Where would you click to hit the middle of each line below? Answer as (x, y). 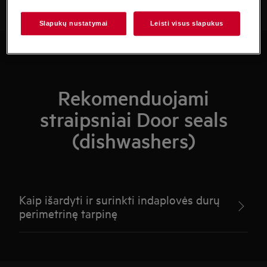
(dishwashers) (133, 141)
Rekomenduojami (133, 98)
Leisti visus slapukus (187, 24)
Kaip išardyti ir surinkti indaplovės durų (120, 199)
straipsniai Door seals (133, 119)
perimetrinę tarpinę (69, 213)
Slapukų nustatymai (73, 24)
